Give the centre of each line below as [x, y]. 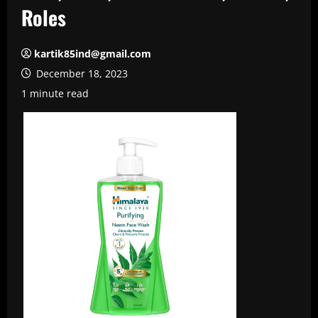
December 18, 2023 [81, 73]
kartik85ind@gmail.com [93, 54]
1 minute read [55, 93]
